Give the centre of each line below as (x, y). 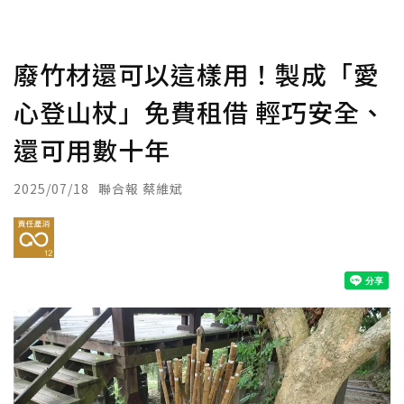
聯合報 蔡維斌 (141, 188)
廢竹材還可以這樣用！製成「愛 (197, 74)
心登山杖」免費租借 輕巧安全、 (200, 112)
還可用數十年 (92, 150)
